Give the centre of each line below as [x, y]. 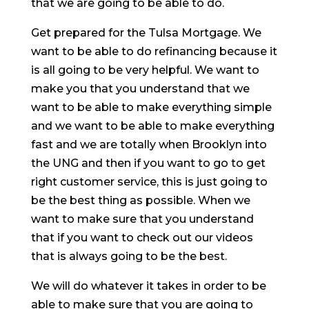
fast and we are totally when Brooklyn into [149, 144]
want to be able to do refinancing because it [154, 51]
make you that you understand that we [140, 88]
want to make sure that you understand [142, 219]
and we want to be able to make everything [152, 126]
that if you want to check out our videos [142, 237]
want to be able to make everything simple [151, 107]
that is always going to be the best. [129, 256]
